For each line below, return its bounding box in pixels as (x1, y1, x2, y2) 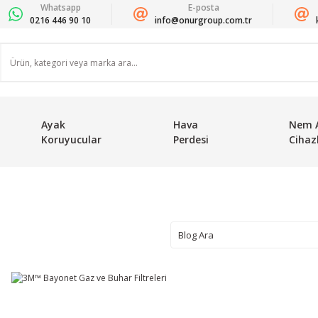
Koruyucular (40, 133, 102, 146)
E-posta (187, 1, 219, 13)
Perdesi (172, 133, 209, 146)
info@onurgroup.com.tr (155, 14, 252, 26)
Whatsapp (40, 1, 81, 13)
